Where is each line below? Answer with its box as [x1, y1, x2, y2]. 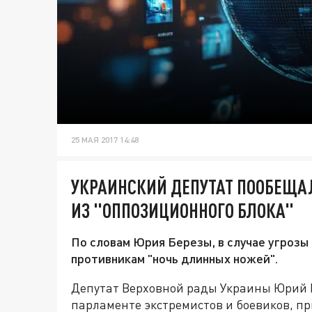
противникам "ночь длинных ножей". [71, 251, 278, 267]
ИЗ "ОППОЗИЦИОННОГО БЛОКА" [71, 198, 294, 223]
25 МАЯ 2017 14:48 [71, 134, 139, 146]
